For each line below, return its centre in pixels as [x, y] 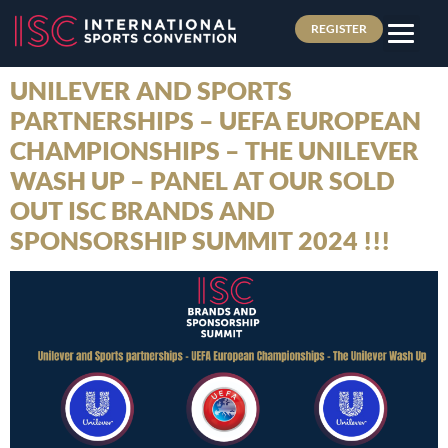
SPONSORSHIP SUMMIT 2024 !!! [200, 240]
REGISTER [338, 28]
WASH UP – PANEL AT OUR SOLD [202, 180]
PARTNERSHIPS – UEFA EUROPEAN [215, 120]
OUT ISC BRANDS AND [142, 210]
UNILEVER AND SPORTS [151, 90]
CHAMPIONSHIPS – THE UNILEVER [214, 150]
